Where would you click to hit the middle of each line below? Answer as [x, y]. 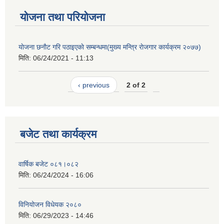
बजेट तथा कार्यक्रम [58, 134]
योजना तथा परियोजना [62, 17]
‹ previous [93, 85]
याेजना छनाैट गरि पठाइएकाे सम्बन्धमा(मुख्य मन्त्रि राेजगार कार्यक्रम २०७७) [110, 47]
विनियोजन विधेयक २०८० [50, 204]
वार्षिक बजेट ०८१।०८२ [48, 164]
